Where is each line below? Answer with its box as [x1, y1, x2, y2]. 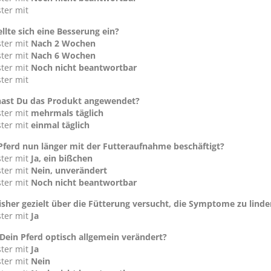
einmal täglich [31, 119, 90, 131]
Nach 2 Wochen [31, 38, 96, 49]
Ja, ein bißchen [31, 152, 93, 164]
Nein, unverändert [31, 165, 107, 176]
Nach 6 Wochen [31, 50, 96, 61]
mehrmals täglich [31, 107, 103, 119]
